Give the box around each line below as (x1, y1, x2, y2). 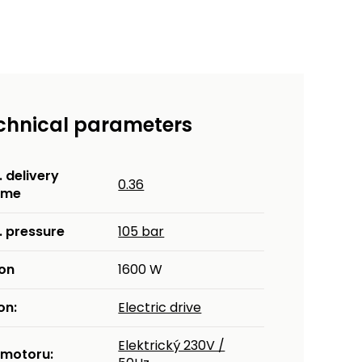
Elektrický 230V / (118, 336, 225, 356)
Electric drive (118, 298, 202, 318)
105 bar (118, 222, 165, 242)
